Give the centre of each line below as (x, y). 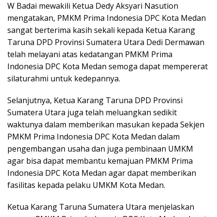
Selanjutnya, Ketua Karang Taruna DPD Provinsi (95, 101)
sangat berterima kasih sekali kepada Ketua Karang (101, 30)
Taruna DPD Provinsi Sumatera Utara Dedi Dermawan (106, 42)
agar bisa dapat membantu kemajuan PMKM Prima (100, 161)
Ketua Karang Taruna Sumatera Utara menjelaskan (101, 207)
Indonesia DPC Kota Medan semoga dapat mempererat (108, 67)
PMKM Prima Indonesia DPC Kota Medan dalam (93, 137)
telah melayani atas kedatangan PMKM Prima (90, 54)
